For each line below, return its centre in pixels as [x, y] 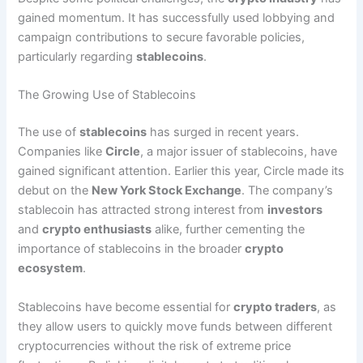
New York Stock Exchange [167, 191]
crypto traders [275, 307]
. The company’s [288, 191]
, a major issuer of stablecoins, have [239, 152]
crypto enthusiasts [97, 230]
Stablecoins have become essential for [126, 307]
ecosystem [51, 269]
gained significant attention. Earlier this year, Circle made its [181, 171]
